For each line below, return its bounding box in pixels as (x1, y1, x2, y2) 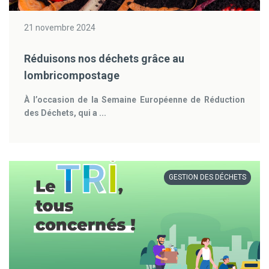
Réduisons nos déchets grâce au (24, 52, 184, 65)
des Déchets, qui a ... (24, 108, 106, 118)
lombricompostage (24, 69, 119, 82)
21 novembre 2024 (24, 23, 95, 32)
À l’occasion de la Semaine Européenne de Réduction (24, 95, 245, 104)
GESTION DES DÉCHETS (169, 173, 246, 181)
